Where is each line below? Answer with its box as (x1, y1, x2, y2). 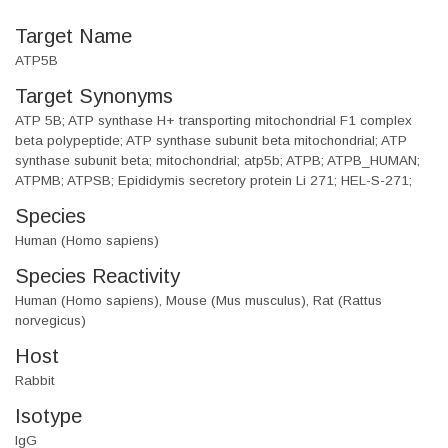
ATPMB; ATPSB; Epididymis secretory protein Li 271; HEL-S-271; (15, 173, 412, 189)
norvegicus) (15, 313, 86, 329)
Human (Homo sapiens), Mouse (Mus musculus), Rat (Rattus (15, 293, 382, 309)
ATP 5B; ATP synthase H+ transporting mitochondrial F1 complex (15, 113, 412, 129)
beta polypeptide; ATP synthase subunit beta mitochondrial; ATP (15, 133, 407, 149)
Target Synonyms (15, 85, 173, 108)
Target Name (15, 25, 132, 48)
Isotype (15, 405, 82, 428)
